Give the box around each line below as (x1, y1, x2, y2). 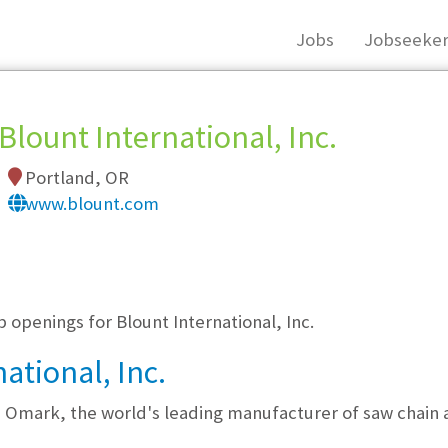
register (153, 195, 215, 219)
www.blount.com (24, 192, 159, 215)
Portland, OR (20, 166, 129, 189)
